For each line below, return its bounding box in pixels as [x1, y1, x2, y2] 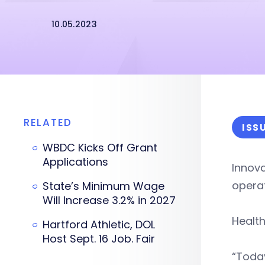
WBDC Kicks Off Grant [43, 140, 157, 155]
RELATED [24, 115, 72, 130]
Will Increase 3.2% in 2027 [43, 193, 176, 208]
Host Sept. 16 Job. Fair [43, 231, 155, 246]
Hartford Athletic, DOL [43, 217, 155, 232]
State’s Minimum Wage [43, 179, 164, 193]
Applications [43, 154, 108, 169]
